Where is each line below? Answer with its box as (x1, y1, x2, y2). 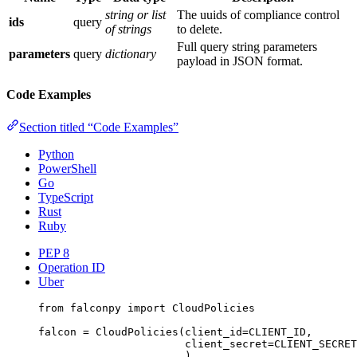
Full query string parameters (177, 39, 317, 53)
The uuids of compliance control (177, 7, 339, 22)
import (127, 302, 166, 315)
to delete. (177, 22, 222, 36)
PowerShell (38, 162, 96, 176)
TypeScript (38, 190, 93, 205)
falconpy (64, 302, 127, 315)
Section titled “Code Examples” (19, 120, 178, 135)
